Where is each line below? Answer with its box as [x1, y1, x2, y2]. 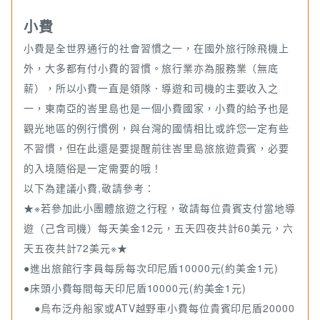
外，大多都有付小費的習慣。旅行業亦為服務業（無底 [24, 61, 279, 76]
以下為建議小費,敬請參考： [24, 181, 155, 196]
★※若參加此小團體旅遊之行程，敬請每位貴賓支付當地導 [24, 201, 296, 216]
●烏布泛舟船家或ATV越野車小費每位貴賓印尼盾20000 [24, 301, 295, 316]
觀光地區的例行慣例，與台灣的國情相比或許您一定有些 [24, 121, 290, 136]
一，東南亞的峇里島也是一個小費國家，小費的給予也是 [24, 101, 290, 116]
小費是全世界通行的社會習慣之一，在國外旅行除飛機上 [24, 41, 290, 56]
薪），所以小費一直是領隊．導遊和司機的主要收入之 [24, 81, 279, 96]
